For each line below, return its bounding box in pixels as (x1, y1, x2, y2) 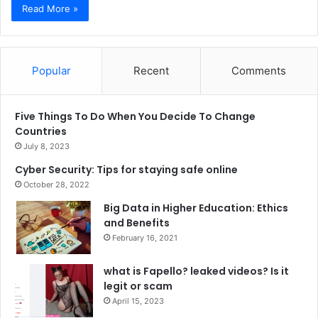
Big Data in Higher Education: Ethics (104, 201, 288, 216)
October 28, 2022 (23, 180, 89, 190)
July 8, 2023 (23, 141, 70, 152)
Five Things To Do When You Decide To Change (15, 109, 256, 124)
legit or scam (104, 279, 172, 294)
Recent (133, 64, 169, 78)
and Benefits (104, 216, 170, 231)
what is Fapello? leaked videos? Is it (104, 264, 289, 279)
